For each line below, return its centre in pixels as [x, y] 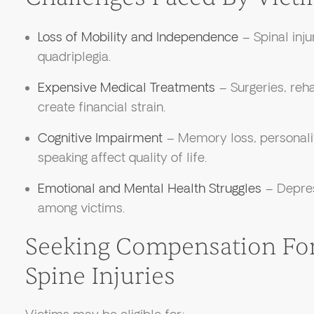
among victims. [81, 208]
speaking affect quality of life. [122, 158]
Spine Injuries [100, 276]
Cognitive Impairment [100, 138]
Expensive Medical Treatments [126, 88]
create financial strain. [101, 107]
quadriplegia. [74, 57]
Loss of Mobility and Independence [138, 37]
